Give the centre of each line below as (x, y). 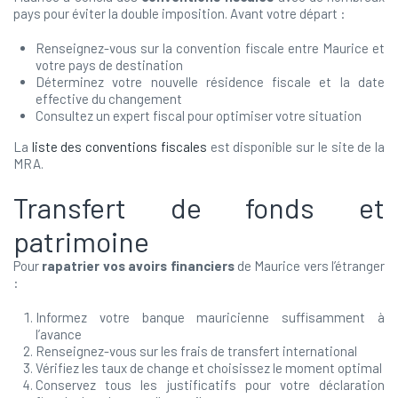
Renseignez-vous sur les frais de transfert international (196, 351)
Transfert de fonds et (199, 207)
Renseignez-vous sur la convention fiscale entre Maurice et (210, 48)
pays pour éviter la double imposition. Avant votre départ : (179, 13)
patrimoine (81, 241)
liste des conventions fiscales (119, 147)
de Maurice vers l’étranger (309, 266)
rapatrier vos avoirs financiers (138, 266)
